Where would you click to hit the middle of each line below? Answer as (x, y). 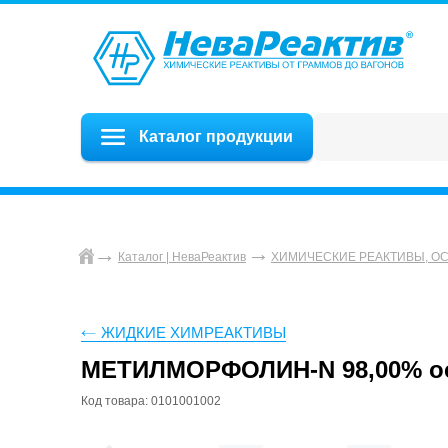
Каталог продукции (215, 136)
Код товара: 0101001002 (150, 401)
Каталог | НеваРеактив (181, 257)
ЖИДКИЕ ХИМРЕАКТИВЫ (193, 333)
